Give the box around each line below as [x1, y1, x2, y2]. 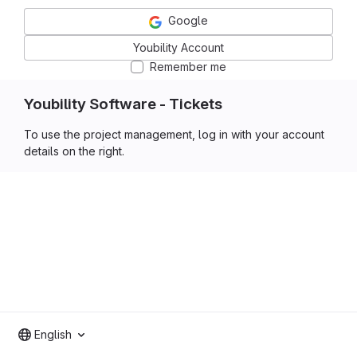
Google [168, 14, 208, 28]
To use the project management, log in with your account [24, 127, 324, 141]
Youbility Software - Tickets [24, 94, 222, 113]
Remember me [150, 59, 226, 73]
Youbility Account [133, 40, 224, 54]
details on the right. [24, 143, 124, 158]
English [34, 328, 72, 341]
